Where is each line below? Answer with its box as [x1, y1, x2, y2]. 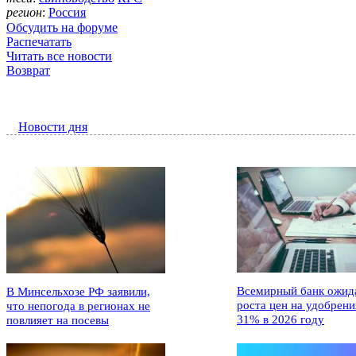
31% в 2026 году [237, 313, 324, 327]
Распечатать [6, 35, 72, 49]
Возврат [6, 64, 50, 78]
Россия [48, 6, 86, 20]
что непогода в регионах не [6, 300, 150, 313]
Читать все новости [6, 49, 112, 64]
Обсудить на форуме [6, 21, 118, 35]
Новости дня [18, 120, 87, 134]
